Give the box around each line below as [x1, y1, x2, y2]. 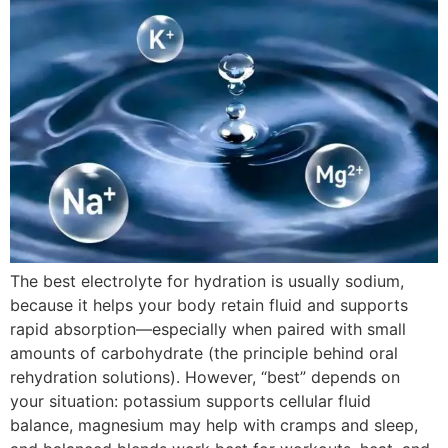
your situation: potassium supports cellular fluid [10, 390, 371, 411]
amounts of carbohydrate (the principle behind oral [10, 342, 398, 363]
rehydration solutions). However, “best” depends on [10, 366, 400, 387]
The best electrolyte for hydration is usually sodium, [10, 270, 404, 291]
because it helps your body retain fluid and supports [10, 294, 408, 315]
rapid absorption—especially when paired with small [10, 318, 406, 339]
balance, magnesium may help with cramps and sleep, [10, 414, 418, 435]
